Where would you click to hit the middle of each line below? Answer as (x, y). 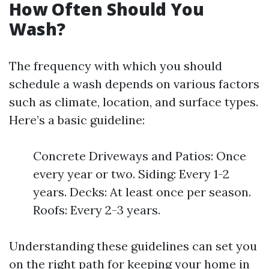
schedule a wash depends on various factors (134, 84)
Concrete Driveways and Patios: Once (140, 156)
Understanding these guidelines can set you (133, 246)
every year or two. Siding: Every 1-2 (131, 174)
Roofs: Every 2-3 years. (97, 210)
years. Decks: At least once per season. (142, 192)
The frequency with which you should (116, 66)
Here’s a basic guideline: (77, 120)
